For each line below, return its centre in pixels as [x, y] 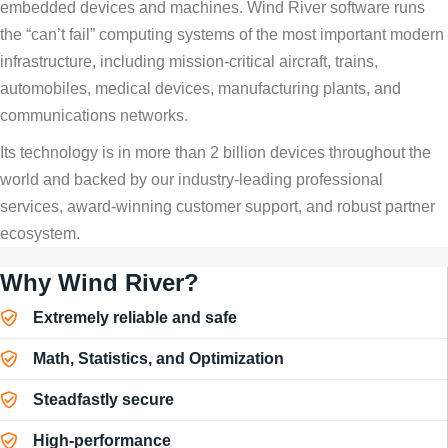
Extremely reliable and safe [135, 318]
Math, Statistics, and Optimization [158, 359]
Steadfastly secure [103, 400]
